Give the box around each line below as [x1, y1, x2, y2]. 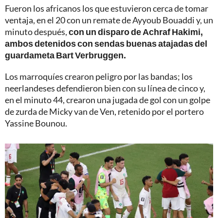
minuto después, [5, 26, 69, 37]
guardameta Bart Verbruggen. [5, 49, 126, 60]
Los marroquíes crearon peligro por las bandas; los [5, 71, 193, 82]
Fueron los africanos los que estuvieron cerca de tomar [5, 2, 208, 14]
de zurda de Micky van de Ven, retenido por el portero [5, 106, 204, 117]
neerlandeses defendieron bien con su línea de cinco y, [5, 82, 205, 93]
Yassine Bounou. [5, 117, 67, 128]
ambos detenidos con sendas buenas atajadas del [5, 37, 207, 49]
